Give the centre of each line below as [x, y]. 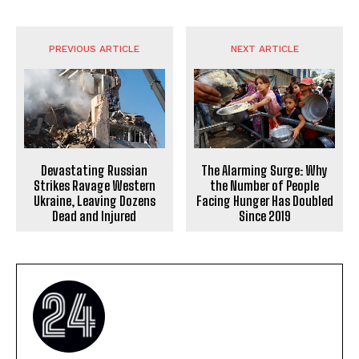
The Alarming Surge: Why [265, 171]
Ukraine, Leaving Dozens [94, 201]
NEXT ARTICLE [264, 49]
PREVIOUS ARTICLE [95, 49]
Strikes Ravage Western [94, 186]
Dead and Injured [95, 216]
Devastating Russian [95, 171]
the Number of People [265, 186]
